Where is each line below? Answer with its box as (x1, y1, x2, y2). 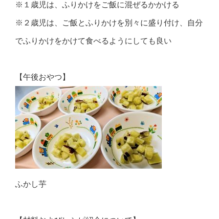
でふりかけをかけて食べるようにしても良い (15, 36, 172, 45)
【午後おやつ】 (15, 72, 70, 81)
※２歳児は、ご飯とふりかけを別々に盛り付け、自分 (15, 18, 203, 27)
